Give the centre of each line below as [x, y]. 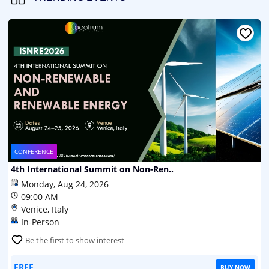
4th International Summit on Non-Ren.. [92, 169]
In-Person [40, 222]
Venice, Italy [45, 209]
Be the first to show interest [75, 240]
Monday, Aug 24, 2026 [65, 184]
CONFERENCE [34, 151]
